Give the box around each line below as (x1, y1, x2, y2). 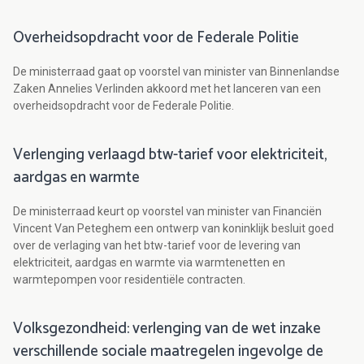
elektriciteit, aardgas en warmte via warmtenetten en (13, 256, 285, 270)
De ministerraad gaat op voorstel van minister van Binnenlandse (13, 65, 340, 79)
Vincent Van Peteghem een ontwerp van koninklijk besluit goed (13, 222, 334, 236)
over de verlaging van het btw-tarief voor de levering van (13, 239, 301, 253)
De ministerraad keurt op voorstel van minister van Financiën (13, 205, 322, 219)
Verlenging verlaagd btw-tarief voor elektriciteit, (13, 142, 327, 168)
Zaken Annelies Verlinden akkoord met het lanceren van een (13, 82, 321, 96)
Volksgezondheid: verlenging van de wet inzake (13, 316, 321, 342)
